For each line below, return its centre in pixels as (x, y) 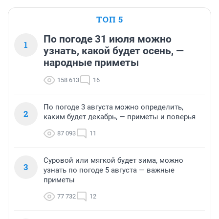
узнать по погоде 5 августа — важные (109, 170)
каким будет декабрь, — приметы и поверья (120, 117)
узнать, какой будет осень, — (114, 51)
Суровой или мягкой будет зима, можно (113, 161)
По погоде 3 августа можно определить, (113, 107)
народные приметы (91, 63)
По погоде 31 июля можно (108, 39)
